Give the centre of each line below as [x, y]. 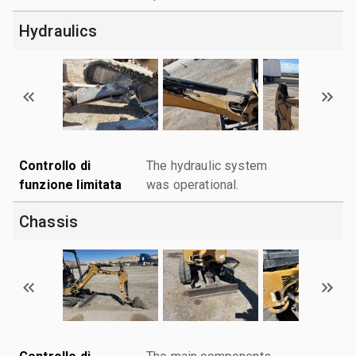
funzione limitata [71, 184]
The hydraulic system [207, 165]
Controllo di [55, 165]
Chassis [49, 221]
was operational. [193, 184]
